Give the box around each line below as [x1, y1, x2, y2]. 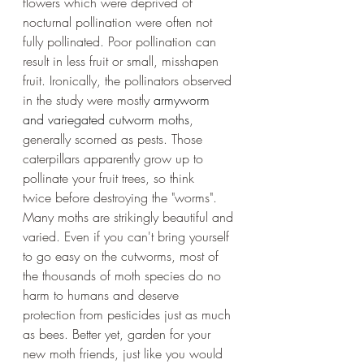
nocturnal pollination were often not [23, 12, 216, 31]
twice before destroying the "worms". [23, 188, 221, 206]
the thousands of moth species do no [23, 266, 225, 284]
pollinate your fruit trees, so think [23, 168, 198, 187]
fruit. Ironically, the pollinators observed [23, 71, 236, 89]
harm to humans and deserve [23, 285, 183, 304]
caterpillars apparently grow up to [23, 149, 207, 167]
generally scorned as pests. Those [23, 129, 206, 148]
